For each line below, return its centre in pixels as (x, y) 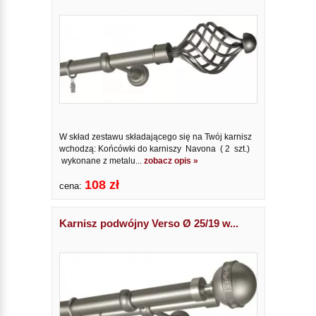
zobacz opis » (171, 161)
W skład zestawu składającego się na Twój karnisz (155, 137)
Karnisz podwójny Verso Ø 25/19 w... (148, 224)
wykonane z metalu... (101, 161)
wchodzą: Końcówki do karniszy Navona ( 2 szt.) (154, 149)
